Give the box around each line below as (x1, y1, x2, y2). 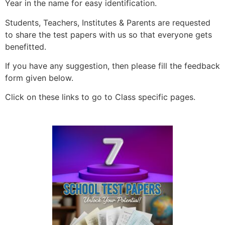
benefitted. (5, 41, 46, 52)
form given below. (5, 72, 73, 83)
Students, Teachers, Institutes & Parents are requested (5, 17, 210, 28)
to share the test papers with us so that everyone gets (5, 29, 212, 40)
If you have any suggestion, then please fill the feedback (5, 60, 220, 71)
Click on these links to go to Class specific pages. (5, 92, 195, 102)
